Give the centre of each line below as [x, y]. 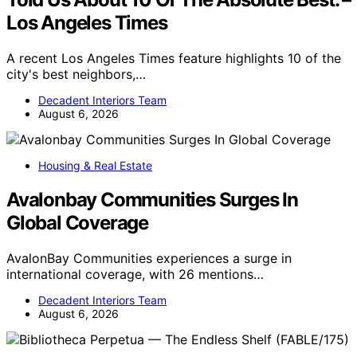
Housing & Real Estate [95, 166]
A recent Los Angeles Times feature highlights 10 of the [174, 59]
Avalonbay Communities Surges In [152, 200]
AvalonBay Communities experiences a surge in [149, 259]
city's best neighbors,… [76, 75]
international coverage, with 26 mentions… [135, 275]
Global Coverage [78, 223]
